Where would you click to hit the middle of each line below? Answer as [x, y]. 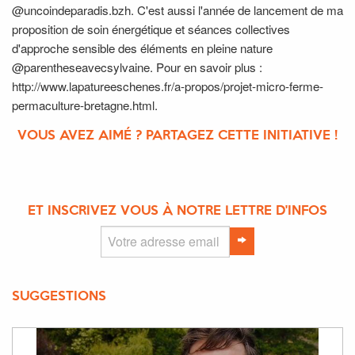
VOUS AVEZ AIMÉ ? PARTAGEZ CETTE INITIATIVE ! [177, 136]
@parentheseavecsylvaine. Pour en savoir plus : [137, 67]
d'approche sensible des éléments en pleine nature [142, 48]
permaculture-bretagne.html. [85, 105]
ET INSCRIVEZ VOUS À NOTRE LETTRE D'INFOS [177, 211]
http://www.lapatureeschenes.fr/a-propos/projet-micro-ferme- [168, 86]
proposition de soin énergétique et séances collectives [151, 29]
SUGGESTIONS [59, 296]
